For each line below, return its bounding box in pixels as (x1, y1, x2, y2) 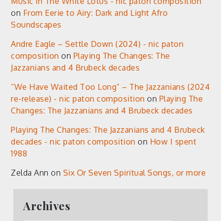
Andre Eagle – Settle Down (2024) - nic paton (11, 38, 184, 49)
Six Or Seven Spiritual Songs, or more (63, 167, 206, 178)
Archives (23, 198, 71, 213)
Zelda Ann (11, 167, 49, 178)
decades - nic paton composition (11, 136, 136, 147)
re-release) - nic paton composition (11, 93, 145, 104)
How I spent (149, 136, 197, 147)
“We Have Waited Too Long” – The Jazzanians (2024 (11, 81, 210, 92)
